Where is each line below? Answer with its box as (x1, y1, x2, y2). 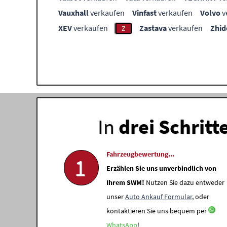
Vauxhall (58, 8, 89, 18)
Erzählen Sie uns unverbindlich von (106, 164, 216, 173)
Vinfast (132, 8, 157, 18)
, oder (192, 192, 209, 201)
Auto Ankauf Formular (125, 192, 192, 201)
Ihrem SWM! (106, 178, 144, 187)
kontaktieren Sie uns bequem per (106, 206, 208, 215)
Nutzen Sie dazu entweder (144, 178, 224, 187)
